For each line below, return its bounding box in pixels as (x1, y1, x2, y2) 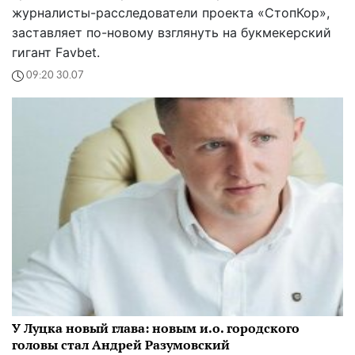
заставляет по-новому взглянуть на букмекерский (12, 24, 331, 40)
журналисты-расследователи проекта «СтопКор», (12, 4, 330, 21)
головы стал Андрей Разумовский (12, 335, 230, 353)
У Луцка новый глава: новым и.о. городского (12, 319, 300, 337)
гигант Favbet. (12, 44, 100, 60)
